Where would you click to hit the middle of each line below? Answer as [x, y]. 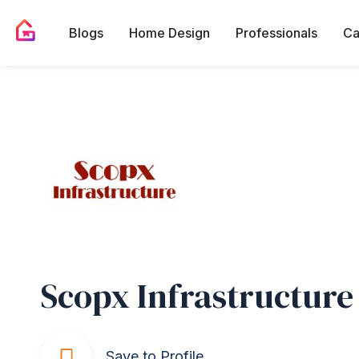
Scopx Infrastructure [197, 296]
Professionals [276, 32]
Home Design [169, 32]
